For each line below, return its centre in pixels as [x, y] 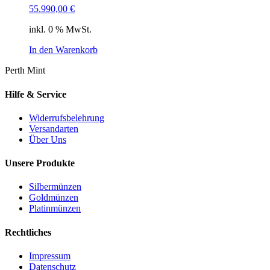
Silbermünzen [55, 187]
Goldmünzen [54, 198]
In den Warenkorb [63, 50]
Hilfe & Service [36, 94]
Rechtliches [28, 232]
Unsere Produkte [40, 163]
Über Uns [48, 139]
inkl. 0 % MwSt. [60, 30]
